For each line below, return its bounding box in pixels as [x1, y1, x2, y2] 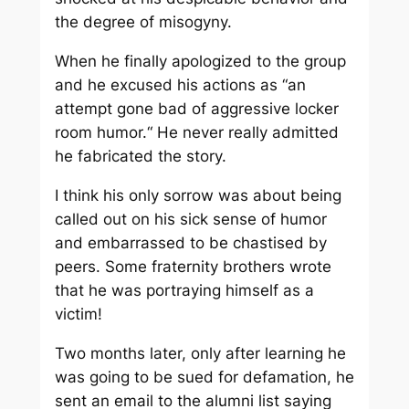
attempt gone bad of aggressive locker [54, 99, 339, 118]
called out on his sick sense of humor [54, 209, 327, 228]
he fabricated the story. [54, 146, 226, 165]
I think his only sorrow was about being [54, 185, 341, 204]
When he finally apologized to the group [54, 51, 346, 70]
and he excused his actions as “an [54, 75, 306, 94]
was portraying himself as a [106, 280, 314, 299]
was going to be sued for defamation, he [54, 367, 354, 386]
